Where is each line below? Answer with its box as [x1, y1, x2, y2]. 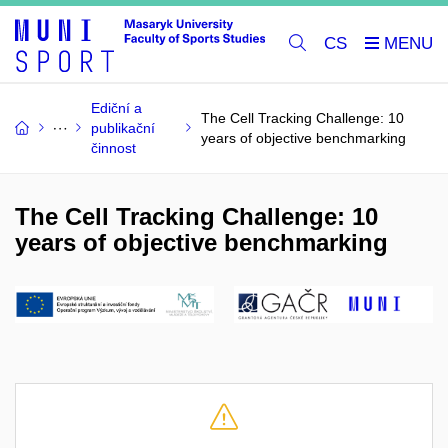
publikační [91, 119, 155, 136]
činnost [91, 139, 136, 156]
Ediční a [91, 99, 142, 116]
